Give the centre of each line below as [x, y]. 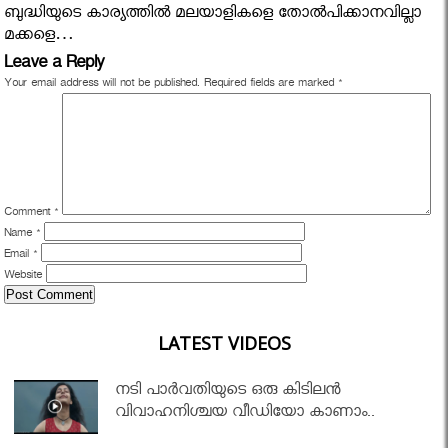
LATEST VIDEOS [224, 343]
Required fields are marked [271, 85]
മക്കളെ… [39, 37]
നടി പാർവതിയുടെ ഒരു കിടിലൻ [228, 392]
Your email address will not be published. [102, 85]
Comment [29, 214]
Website [23, 277]
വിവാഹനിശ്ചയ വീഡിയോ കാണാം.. [245, 414]
